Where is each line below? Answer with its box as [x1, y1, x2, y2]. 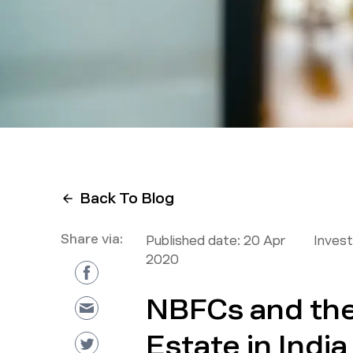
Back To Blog [80, 191, 175, 206]
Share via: [60, 232, 123, 246]
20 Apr [243, 234, 285, 247]
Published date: [145, 234, 240, 247]
